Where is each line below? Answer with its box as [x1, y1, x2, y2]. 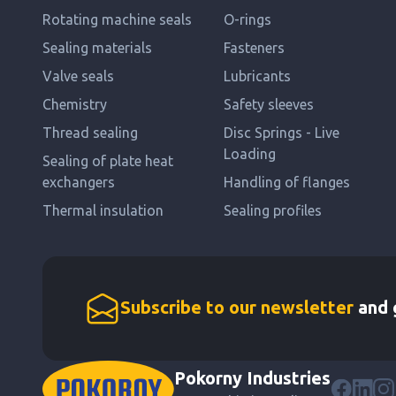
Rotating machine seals [42, 11, 192, 27]
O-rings [224, 11, 272, 27]
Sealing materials [42, 40, 152, 56]
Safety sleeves [224, 96, 315, 112]
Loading [224, 146, 277, 162]
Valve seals [42, 68, 114, 84]
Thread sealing [42, 125, 138, 141]
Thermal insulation [42, 202, 164, 218]
